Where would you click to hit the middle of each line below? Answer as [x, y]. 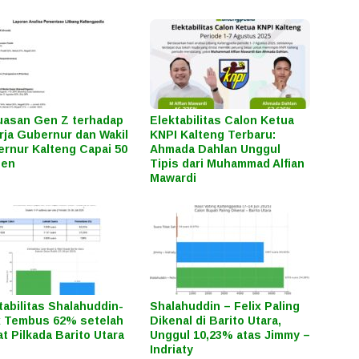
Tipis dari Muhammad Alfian [228, 163]
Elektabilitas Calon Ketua [222, 120]
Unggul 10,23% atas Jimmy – [230, 335]
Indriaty [172, 349]
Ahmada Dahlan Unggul [216, 149]
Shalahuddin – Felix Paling [225, 306]
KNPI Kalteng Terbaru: [213, 134]
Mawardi [173, 177]
